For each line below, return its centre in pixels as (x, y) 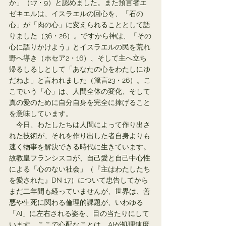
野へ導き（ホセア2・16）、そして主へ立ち (78, 58)
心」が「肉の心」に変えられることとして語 (80, 25)
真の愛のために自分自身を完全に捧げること (80, 102)
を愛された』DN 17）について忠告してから (79, 180)
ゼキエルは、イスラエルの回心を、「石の (76, 14)
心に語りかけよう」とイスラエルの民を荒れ (80, 47)
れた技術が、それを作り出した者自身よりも (80, 136)
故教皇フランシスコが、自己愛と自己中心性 (80, 158)
